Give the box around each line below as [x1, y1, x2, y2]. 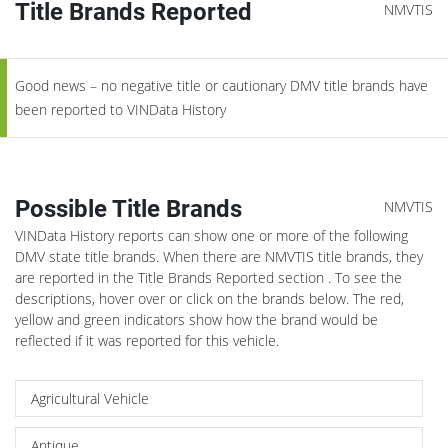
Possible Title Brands [15, 194, 242, 223]
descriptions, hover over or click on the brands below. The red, [15, 288, 404, 308]
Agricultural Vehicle [31, 388, 149, 408]
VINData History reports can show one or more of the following [15, 225, 408, 245]
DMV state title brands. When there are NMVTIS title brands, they [15, 246, 423, 266]
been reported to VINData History [15, 99, 226, 119]
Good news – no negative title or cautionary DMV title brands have [15, 75, 428, 95]
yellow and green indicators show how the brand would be [15, 309, 378, 329]
